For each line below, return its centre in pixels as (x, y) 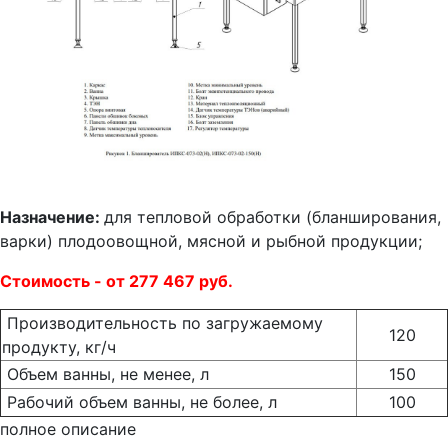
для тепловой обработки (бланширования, (272, 217)
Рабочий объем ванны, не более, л (139, 402)
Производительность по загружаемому (162, 323)
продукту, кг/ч (59, 347)
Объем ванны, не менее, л (108, 374)
